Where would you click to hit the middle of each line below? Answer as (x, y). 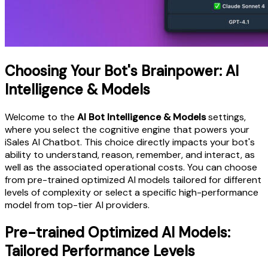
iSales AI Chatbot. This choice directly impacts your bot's (130, 142)
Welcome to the (41, 117)
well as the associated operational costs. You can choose (131, 167)
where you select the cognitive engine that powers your (127, 130)
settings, (226, 117)
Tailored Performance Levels (100, 251)
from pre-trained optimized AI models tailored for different (133, 180)
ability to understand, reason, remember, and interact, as (130, 155)
